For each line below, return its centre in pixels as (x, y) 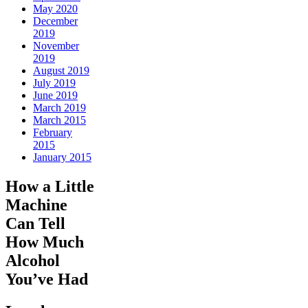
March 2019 (59, 107)
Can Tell (35, 223)
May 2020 (55, 8)
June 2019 (55, 95)
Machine (36, 205)
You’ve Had (47, 279)
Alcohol (33, 260)
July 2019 (54, 82)
